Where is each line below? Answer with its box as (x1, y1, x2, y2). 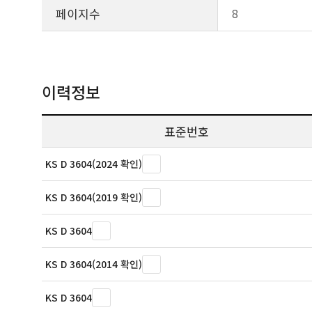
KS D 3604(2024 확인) (45, 157, 142, 171)
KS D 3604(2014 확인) (45, 257, 142, 271)
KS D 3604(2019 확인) (45, 190, 142, 204)
